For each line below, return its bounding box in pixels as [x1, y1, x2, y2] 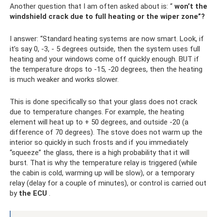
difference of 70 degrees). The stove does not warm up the [10, 127, 202, 137]
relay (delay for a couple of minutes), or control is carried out [10, 178, 206, 187]
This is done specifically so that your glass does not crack [10, 97, 197, 106]
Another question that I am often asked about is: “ [10, 1, 174, 11]
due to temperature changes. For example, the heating [10, 107, 184, 116]
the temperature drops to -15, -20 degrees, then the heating [10, 64, 202, 74]
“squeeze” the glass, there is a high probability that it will [10, 148, 189, 157]
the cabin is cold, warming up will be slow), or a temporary [10, 168, 194, 177]
